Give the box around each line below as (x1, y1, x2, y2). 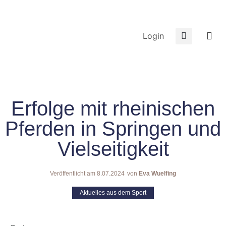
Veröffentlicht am (50, 170, 95, 177)
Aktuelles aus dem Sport (80, 189, 146, 196)
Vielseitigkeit (57, 138, 169, 160)
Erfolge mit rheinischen (11, 97, 215, 120)
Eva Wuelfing (137, 170, 176, 177)
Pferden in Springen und (5, 118, 221, 140)
